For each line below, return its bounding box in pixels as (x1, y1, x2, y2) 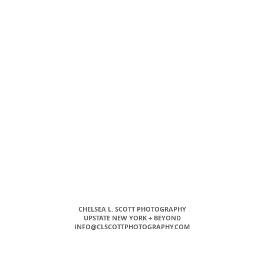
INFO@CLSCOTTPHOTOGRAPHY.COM (74, 222, 190, 231)
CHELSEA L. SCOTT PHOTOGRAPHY (78, 204, 186, 213)
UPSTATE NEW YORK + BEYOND (83, 213, 181, 222)
